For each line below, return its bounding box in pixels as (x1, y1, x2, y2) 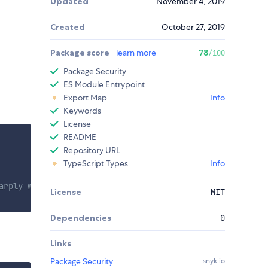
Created (50, 22, 85, 33)
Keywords (63, 105, 101, 117)
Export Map (63, 92, 107, 103)
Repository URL (63, 145, 120, 156)
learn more (116, 47, 156, 59)
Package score (50, 47, 111, 59)
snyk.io (203, 256, 225, 266)
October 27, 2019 (162, 22, 225, 33)
